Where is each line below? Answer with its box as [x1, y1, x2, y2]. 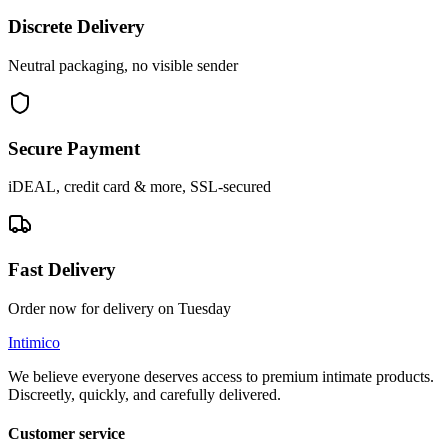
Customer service [8, 424, 125, 442]
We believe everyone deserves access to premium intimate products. [8, 367, 434, 385]
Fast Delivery [8, 258, 116, 280]
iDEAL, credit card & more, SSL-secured [8, 178, 271, 196]
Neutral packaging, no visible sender [8, 56, 238, 74]
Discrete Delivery [8, 16, 145, 38]
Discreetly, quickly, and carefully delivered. [8, 385, 281, 403]
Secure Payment [8, 137, 140, 159]
